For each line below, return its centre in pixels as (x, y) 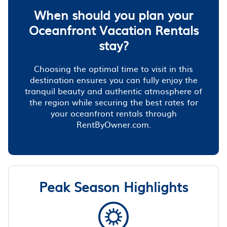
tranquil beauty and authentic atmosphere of (113, 90)
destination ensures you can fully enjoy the (113, 79)
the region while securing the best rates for (113, 102)
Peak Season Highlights (113, 186)
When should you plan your (113, 14)
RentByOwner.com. (113, 124)
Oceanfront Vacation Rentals (113, 30)
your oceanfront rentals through (113, 113)
